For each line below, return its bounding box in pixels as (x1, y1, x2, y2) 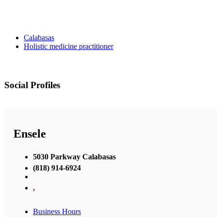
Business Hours (33, 207, 81, 216)
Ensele (14, 127, 46, 140)
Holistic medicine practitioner (24, 42, 113, 51)
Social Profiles (4, 80, 60, 91)
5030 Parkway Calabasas (33, 152, 116, 161)
